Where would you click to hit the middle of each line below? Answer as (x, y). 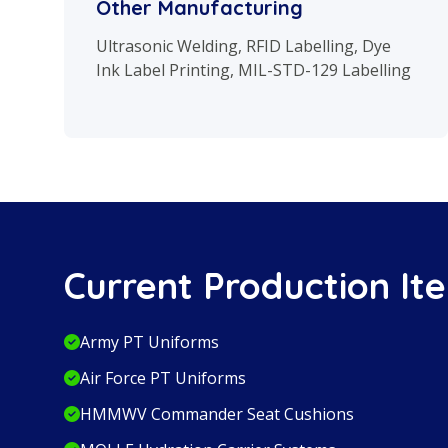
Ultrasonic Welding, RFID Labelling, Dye (243, 46)
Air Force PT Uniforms (163, 378)
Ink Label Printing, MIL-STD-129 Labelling (253, 70)
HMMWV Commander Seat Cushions (217, 414)
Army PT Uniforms (149, 342)
